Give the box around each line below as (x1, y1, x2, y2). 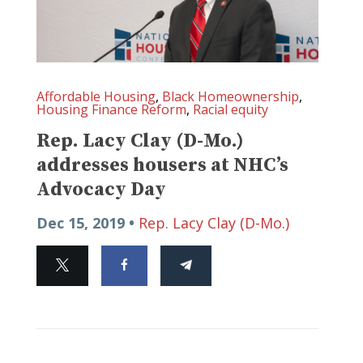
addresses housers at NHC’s (36, 152, 288, 177)
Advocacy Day (36, 177, 166, 202)
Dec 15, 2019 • (36, 212, 139, 233)
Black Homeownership (162, 87, 299, 105)
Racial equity (193, 100, 268, 118)
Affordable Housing (36, 87, 156, 105)
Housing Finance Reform (36, 100, 186, 118)
